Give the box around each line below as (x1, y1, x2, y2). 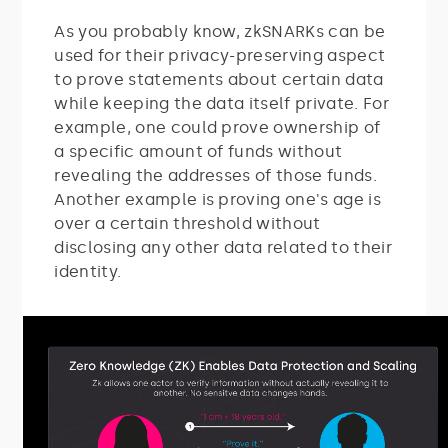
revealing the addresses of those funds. (54, 165, 377, 185)
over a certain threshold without (54, 213, 321, 233)
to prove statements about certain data (54, 69, 384, 89)
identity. (54, 261, 122, 281)
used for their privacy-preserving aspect (54, 45, 386, 65)
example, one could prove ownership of (54, 117, 381, 137)
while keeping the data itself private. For (54, 93, 389, 113)
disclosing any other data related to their (54, 237, 392, 257)
